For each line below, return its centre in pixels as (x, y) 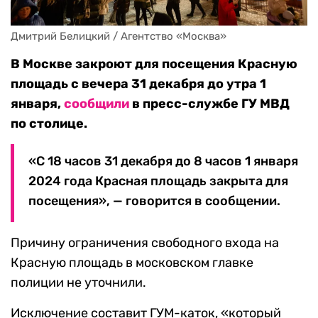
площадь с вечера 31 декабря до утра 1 (138, 84)
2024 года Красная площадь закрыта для (158, 181)
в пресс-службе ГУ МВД (209, 104)
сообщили (97, 104)
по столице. (49, 124)
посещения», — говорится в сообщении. (154, 201)
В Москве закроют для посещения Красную (154, 64)
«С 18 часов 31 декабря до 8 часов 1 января (163, 161)
